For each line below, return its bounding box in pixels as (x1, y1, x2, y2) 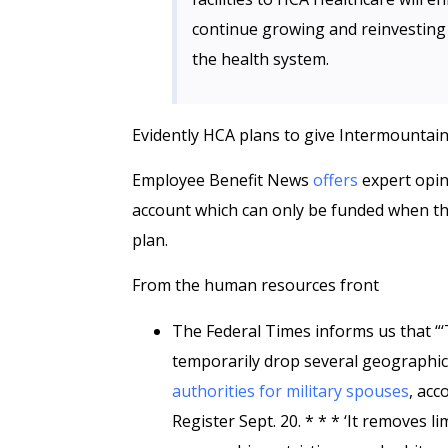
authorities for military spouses (172, 380, 409, 402)
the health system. (192, 48, 329, 70)
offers (313, 169, 358, 191)
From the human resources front (132, 274, 379, 296)
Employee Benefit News (132, 169, 313, 191)
